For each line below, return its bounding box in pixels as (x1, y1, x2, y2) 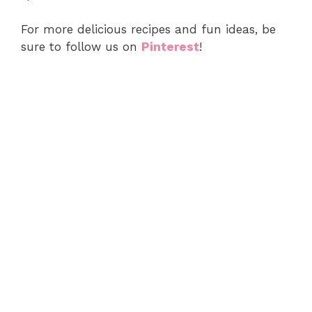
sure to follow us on (21, 39, 141, 54)
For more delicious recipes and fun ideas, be (21, 22, 276, 36)
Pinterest (141, 39, 199, 54)
